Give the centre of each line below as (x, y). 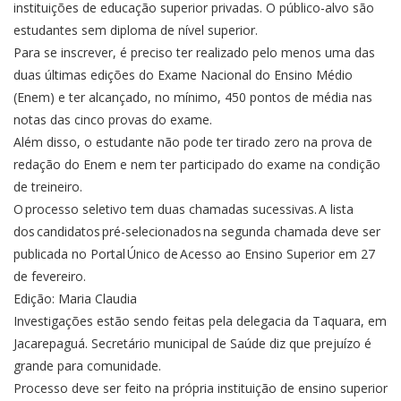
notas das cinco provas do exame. (113, 119)
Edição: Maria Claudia (75, 299)
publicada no (52, 254)
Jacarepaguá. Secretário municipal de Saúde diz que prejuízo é (192, 343)
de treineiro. (48, 187)
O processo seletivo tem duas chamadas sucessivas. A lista (183, 209)
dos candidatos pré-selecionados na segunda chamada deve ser (197, 231)
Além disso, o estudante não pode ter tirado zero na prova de (193, 142)
